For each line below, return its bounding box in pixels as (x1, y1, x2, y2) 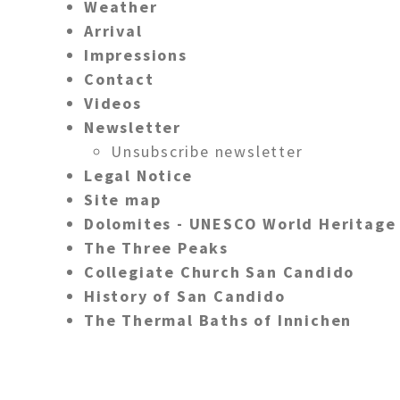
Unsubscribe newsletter (111, 140, 304, 162)
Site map (84, 188, 162, 210)
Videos (84, 92, 142, 113)
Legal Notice (84, 164, 193, 186)
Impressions (84, 44, 187, 65)
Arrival (84, 20, 143, 41)
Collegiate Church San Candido (84, 261, 355, 282)
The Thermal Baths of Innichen (84, 309, 353, 330)
